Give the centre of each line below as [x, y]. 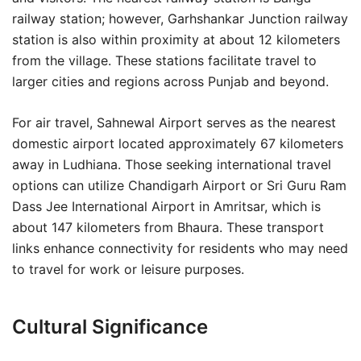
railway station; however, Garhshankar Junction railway [180, 19]
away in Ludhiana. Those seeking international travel [172, 164]
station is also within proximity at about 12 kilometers [176, 39]
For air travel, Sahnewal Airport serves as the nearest [174, 122]
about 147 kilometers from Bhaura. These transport [168, 227]
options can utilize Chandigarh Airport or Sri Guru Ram [179, 185]
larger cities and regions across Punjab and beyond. [170, 81]
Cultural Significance [110, 327]
